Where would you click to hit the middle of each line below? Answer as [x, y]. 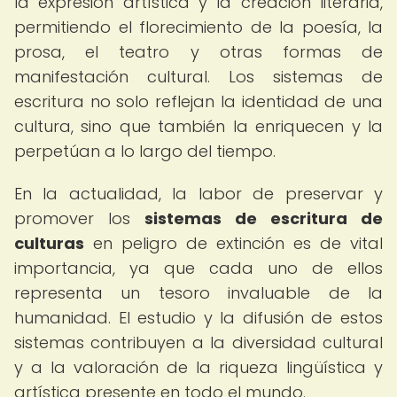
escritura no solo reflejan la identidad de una [198, 101]
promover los [79, 218]
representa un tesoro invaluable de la [198, 293]
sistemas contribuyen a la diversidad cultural [198, 343]
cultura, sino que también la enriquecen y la [198, 126]
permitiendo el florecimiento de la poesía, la [198, 27]
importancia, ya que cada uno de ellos [198, 268]
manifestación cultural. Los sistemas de [198, 77]
